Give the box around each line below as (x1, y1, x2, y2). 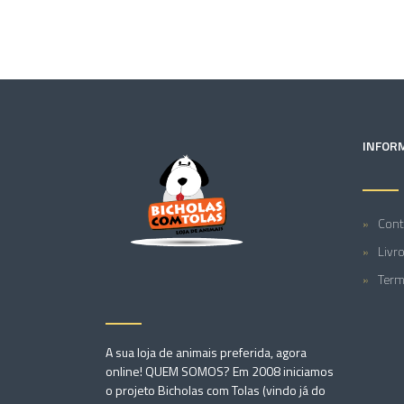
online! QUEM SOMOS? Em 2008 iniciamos (106, 362, 334, 381)
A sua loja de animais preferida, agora (106, 343, 307, 362)
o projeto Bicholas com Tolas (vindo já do (106, 381, 326, 399)
